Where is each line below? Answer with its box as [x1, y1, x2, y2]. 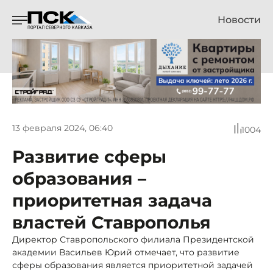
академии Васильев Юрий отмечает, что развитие [12, 246, 239, 258]
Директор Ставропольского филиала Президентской [12, 233, 254, 245]
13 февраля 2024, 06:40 [12, 122, 113, 134]
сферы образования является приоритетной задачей [12, 259, 253, 271]
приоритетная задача [12, 190, 212, 211]
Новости [218, 14, 261, 26]
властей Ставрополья [12, 211, 211, 233]
